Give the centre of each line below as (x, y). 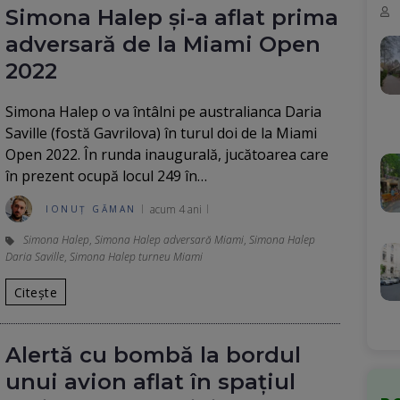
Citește (36, 292)
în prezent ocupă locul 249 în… (106, 176)
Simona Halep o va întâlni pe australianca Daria (163, 112)
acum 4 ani (175, 209)
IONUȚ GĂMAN (91, 209)
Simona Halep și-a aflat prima (172, 17)
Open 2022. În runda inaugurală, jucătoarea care (167, 154)
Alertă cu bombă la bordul (153, 355)
